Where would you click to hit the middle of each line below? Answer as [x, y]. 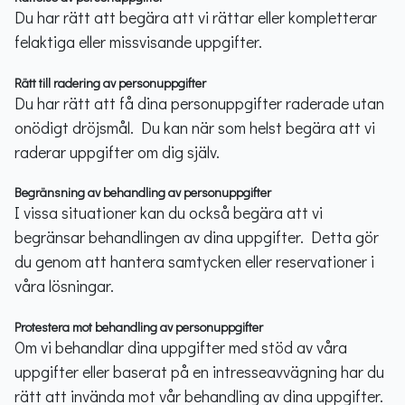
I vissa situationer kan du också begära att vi [169, 212]
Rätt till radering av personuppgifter [110, 82]
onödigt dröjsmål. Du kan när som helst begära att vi [195, 127]
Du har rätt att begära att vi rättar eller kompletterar [196, 17]
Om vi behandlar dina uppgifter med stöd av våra [181, 347]
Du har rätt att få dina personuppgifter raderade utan [199, 103]
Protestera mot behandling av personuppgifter [139, 326]
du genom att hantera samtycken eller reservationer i [194, 261]
